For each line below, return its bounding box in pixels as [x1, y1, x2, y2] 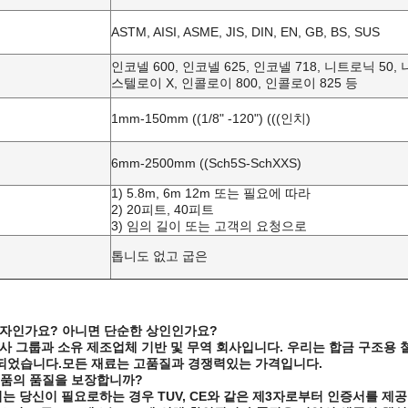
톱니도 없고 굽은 [111, 249, 208, 263]
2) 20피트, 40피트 [111, 202, 214, 217]
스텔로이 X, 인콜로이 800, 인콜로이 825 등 [111, 76, 358, 90]
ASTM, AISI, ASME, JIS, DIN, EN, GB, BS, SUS [111, 25, 380, 39]
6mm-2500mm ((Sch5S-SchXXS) [111, 156, 301, 170]
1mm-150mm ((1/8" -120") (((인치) [111, 111, 311, 126]
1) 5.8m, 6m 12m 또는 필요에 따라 [111, 186, 311, 200]
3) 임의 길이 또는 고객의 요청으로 [111, 219, 307, 233]
